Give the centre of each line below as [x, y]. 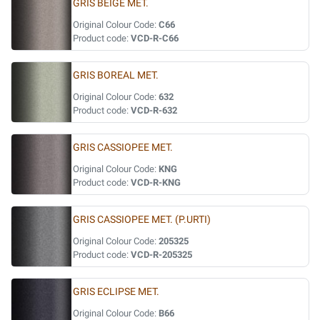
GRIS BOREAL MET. [116, 75]
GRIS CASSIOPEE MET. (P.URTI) [142, 220]
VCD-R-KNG [156, 182]
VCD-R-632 [154, 110]
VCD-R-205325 [161, 255]
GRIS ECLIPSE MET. [116, 292]
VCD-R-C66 [155, 38]
